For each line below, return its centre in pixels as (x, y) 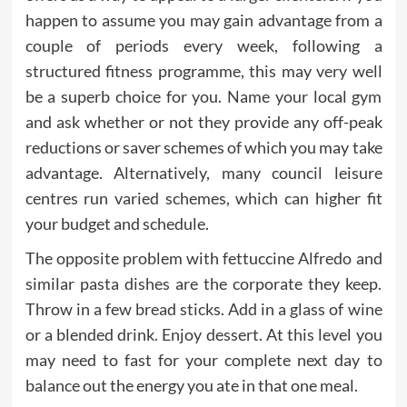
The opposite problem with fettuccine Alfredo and (203, 258)
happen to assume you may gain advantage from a (203, 20)
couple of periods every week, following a (203, 46)
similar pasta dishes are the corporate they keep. (203, 284)
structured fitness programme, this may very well (203, 71)
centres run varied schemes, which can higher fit (203, 199)
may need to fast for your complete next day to (203, 360)
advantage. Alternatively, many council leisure (203, 173)
